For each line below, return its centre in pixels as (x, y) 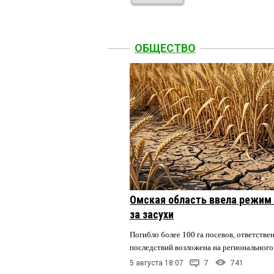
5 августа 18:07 (157, 263)
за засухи (152, 214)
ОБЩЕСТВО (165, 48)
